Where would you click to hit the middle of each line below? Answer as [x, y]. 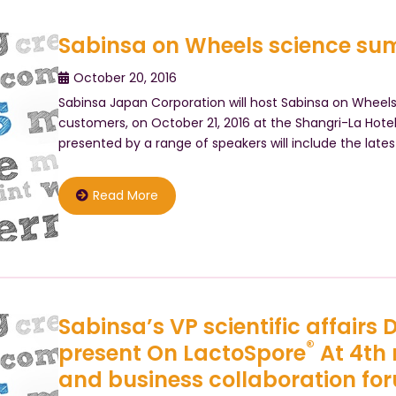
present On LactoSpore [182, 353]
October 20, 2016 [125, 78]
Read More [125, 195]
